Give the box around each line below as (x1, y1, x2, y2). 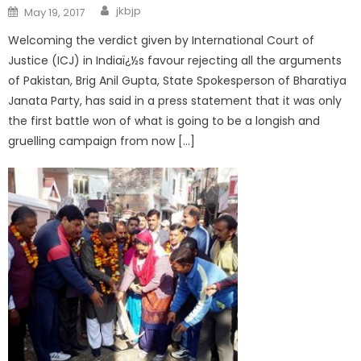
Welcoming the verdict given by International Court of (8, 32, 315, 49)
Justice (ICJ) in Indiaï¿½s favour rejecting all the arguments (8, 52, 342, 69)
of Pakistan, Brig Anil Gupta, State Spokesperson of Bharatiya (8, 73, 347, 89)
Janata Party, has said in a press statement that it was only (8, 93, 342, 110)
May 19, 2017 (24, 5, 85, 21)
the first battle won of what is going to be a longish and (8, 113, 321, 130)
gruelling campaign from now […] (8, 133, 196, 150)
